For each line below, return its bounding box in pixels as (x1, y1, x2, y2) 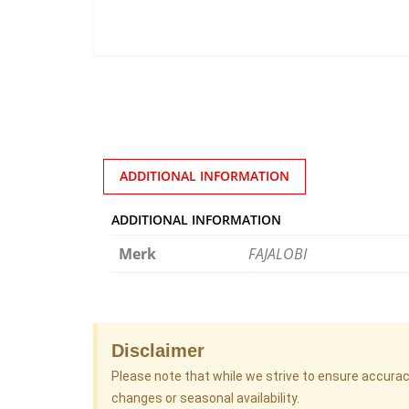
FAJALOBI (248, 243, 307, 264)
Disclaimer (111, 341, 204, 362)
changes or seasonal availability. (111, 391, 299, 406)
